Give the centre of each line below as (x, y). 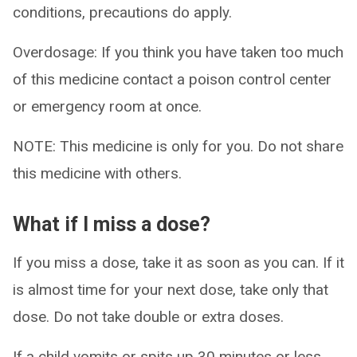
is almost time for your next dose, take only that (171, 290)
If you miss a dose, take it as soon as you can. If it (178, 263)
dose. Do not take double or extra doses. (148, 317)
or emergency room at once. (107, 106)
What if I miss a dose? (112, 224)
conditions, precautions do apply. (122, 12)
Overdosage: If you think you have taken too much (178, 52)
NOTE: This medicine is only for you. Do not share (178, 146)
